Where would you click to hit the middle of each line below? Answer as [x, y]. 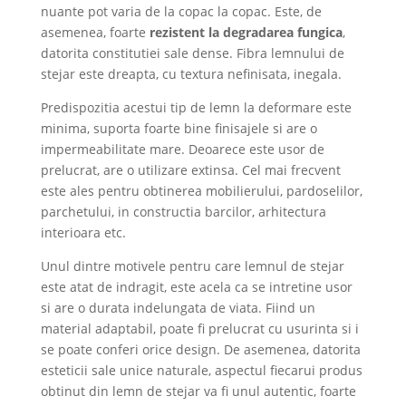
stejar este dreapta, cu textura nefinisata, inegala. [191, 73]
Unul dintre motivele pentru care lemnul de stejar [192, 266]
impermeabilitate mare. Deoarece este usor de [182, 149]
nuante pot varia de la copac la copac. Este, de [181, 11]
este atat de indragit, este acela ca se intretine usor [196, 286]
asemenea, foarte [95, 32]
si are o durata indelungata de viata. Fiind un [178, 307]
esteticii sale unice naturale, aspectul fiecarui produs [201, 370]
